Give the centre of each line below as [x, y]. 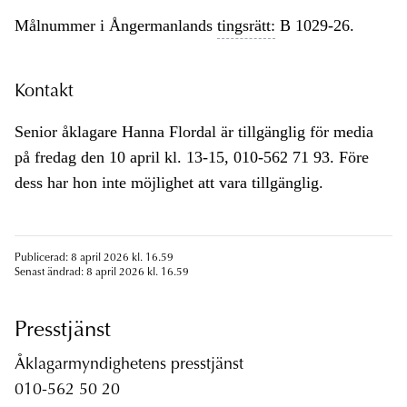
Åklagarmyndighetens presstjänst [129, 366]
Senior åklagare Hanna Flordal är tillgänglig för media [194, 132]
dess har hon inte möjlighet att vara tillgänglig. [169, 183]
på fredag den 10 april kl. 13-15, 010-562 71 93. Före [192, 158]
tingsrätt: [246, 26]
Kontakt [44, 92]
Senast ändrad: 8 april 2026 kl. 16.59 [102, 273]
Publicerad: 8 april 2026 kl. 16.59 [94, 258]
